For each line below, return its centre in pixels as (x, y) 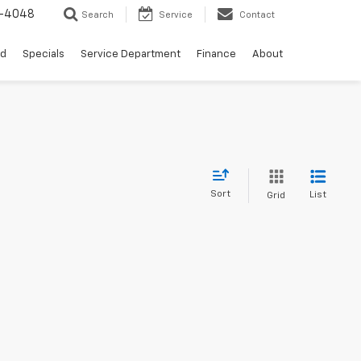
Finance (216, 55)
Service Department (131, 55)
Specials (44, 55)
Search (98, 15)
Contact (257, 15)
